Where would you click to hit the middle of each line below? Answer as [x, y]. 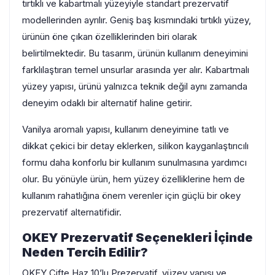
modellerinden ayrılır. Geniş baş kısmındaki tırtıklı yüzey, [137, 20]
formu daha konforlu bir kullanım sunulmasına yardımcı [134, 162]
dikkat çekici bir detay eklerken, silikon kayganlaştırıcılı [135, 145]
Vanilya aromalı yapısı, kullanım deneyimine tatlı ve [126, 129]
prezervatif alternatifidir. [72, 212]
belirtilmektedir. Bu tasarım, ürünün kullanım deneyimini [135, 53]
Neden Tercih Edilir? [85, 252]
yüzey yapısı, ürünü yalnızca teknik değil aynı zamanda [135, 86]
